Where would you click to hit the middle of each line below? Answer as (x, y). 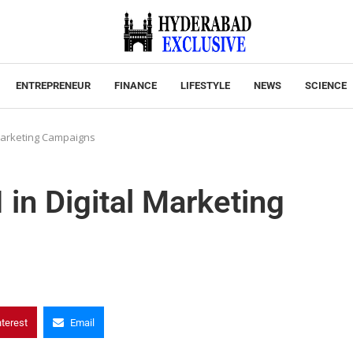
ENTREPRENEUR (53, 85)
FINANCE (135, 85)
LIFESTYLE (205, 85)
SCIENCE (325, 85)
